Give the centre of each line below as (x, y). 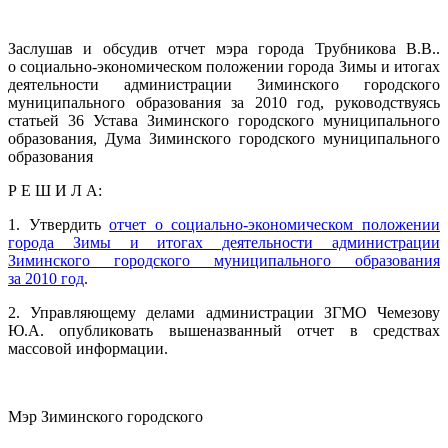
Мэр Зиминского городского (105, 416)
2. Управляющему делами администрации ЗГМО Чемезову (224, 312)
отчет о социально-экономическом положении (275, 224)
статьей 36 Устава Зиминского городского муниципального (224, 120)
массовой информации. (88, 348)
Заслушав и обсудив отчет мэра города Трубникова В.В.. (224, 48)
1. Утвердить (59, 224)
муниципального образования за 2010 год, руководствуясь (224, 102)
